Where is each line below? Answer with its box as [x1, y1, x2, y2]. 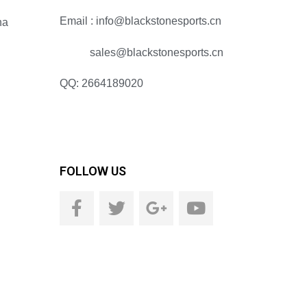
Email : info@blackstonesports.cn [60, 14, 221, 27]
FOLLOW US [60, 163, 126, 178]
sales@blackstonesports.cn [60, 46, 223, 58]
